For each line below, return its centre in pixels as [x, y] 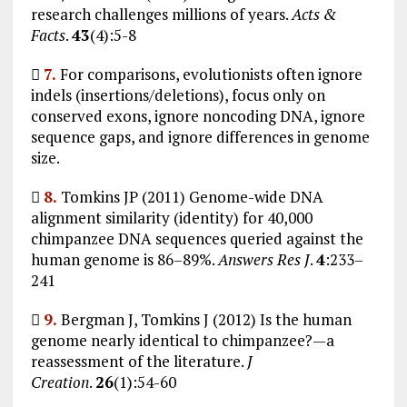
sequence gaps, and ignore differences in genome [200, 136]
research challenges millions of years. [161, 14]
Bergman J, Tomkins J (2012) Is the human [204, 319]
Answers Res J [263, 259]
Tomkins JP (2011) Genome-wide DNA [190, 196]
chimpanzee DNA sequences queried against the [197, 238]
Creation [60, 382]
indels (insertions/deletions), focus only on [178, 94]
